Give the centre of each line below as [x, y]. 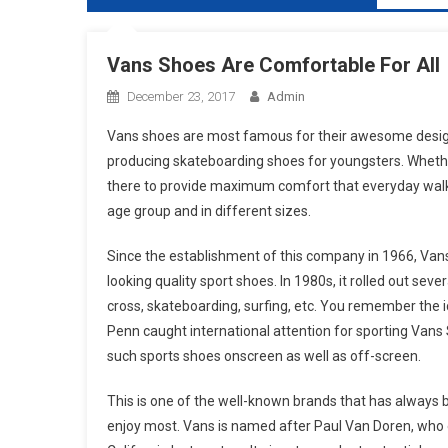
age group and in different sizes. [209, 211]
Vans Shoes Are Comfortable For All [273, 65]
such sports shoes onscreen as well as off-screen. [264, 356]
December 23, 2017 [181, 96]
